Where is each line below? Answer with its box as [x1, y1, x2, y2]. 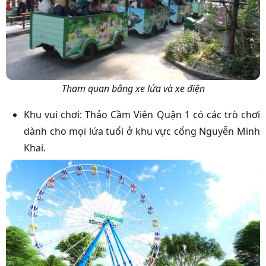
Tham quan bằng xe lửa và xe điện [61, 82, 205, 96]
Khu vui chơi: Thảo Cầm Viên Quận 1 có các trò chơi [24, 108, 260, 122]
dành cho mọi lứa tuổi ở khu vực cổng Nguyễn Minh [24, 125, 260, 138]
